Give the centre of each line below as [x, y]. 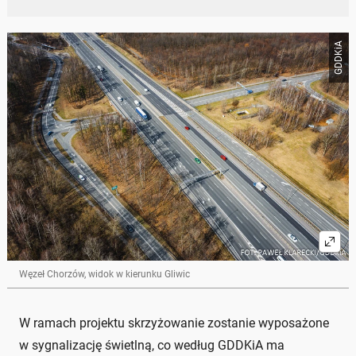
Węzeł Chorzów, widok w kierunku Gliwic [104, 274]
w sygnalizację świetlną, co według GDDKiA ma [152, 345]
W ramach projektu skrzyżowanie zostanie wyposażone [174, 323]
